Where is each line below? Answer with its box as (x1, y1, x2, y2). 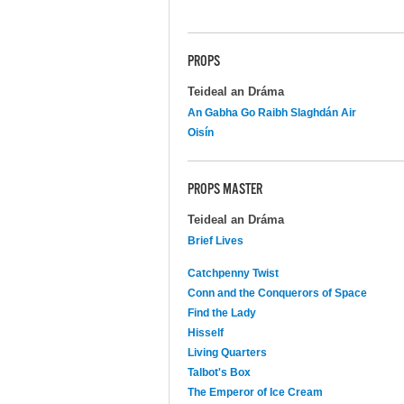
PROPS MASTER (188, 180, 262, 199)
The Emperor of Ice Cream (188, 385, 323, 399)
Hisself (188, 326, 224, 339)
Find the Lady (188, 306, 256, 319)
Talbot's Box (188, 365, 251, 379)
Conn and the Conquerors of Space (188, 286, 367, 299)
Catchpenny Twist (188, 266, 279, 280)
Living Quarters (188, 345, 267, 359)
